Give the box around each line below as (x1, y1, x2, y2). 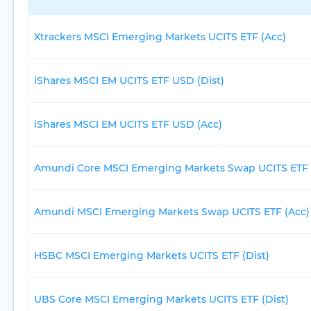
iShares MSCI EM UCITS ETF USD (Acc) (34, 118, 222, 131)
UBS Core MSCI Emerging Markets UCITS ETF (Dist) (34, 293, 289, 306)
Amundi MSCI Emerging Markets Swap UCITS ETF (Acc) (34, 205, 310, 219)
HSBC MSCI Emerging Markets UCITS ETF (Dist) (34, 249, 269, 262)
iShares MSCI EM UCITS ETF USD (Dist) (34, 74, 224, 87)
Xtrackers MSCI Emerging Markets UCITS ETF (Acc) (34, 31, 286, 44)
